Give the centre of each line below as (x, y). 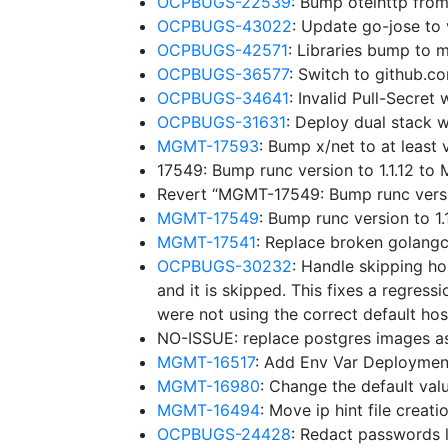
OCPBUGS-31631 (221, 122)
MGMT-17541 (206, 242)
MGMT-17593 (208, 146)
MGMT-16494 (208, 410)
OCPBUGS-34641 (223, 98)
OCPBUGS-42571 (222, 50)
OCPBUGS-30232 (224, 266)
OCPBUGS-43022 (224, 26)
